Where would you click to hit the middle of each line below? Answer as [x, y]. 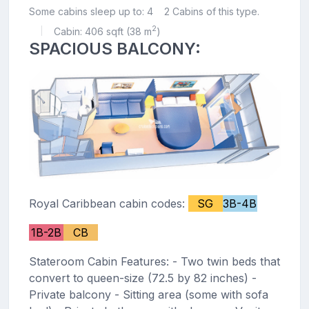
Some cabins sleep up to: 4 [91, 11]
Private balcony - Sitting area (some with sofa [148, 294]
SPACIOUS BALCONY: [114, 48]
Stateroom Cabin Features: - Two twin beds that [154, 261]
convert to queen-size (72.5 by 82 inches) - [142, 278]
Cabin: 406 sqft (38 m [102, 31]
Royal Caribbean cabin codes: [108, 203]
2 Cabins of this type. [211, 11]
